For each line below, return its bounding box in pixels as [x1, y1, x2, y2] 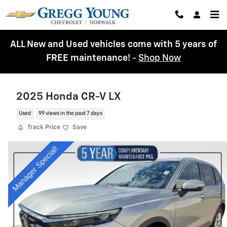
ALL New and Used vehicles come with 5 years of [10, 40, 217, 49]
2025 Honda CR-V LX [16, 92, 121, 102]
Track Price [27, 124, 60, 131]
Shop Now [138, 54, 181, 63]
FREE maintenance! [46, 54, 132, 63]
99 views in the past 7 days [38, 111, 102, 117]
